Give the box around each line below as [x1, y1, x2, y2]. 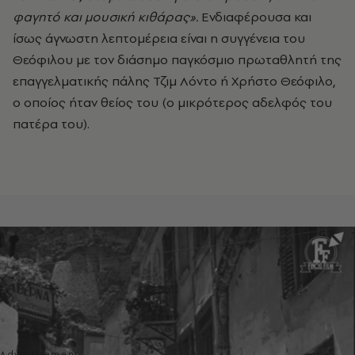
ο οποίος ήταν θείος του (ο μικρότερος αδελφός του [13, 93, 332, 111]
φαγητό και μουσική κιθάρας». [13, 7, 201, 25]
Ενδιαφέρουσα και [201, 7, 311, 25]
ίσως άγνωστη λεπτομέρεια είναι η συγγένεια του [13, 29, 305, 47]
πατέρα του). [13, 114, 90, 132]
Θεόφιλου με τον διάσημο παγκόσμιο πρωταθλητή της [13, 50, 342, 68]
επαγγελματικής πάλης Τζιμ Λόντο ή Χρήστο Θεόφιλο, [13, 71, 336, 90]
